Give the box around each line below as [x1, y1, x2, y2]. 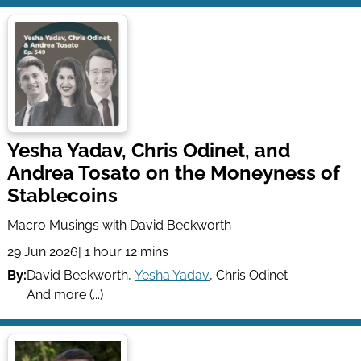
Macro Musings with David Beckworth [6, 218, 231, 234]
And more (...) [26, 286, 103, 302]
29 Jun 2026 [6, 244, 78, 260]
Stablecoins [6, 184, 118, 208]
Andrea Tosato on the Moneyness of [6, 161, 339, 185]
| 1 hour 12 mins [77, 244, 168, 260]
